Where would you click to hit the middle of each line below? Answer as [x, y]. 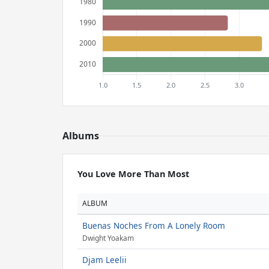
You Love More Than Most [133, 174]
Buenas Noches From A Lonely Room [154, 225]
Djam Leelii [104, 260]
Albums [81, 136]
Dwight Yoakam [108, 238]
